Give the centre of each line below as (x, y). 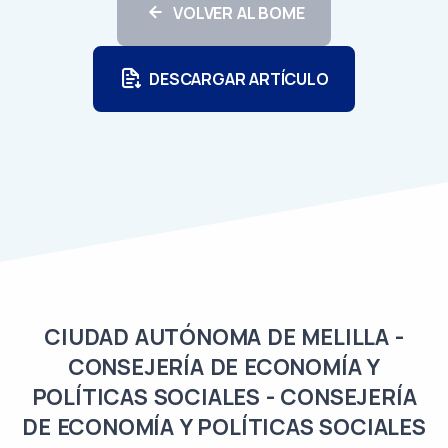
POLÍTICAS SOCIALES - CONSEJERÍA (224, 397)
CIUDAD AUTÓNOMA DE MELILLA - (224, 337)
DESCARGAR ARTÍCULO (239, 78)
